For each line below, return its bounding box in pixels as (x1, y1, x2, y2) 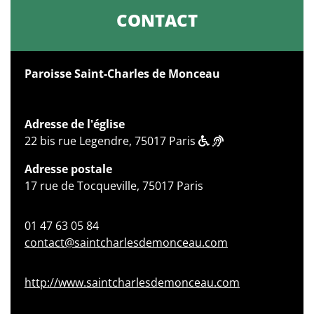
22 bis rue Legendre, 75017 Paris (25, 132, 198, 149)
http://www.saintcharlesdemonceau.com (25, 274, 240, 290)
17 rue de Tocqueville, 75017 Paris (25, 177, 203, 193)
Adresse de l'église (25, 116, 125, 132)
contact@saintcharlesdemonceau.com (25, 234, 228, 250)
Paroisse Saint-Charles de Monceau (25, 65, 220, 81)
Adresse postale (25, 161, 112, 177)
